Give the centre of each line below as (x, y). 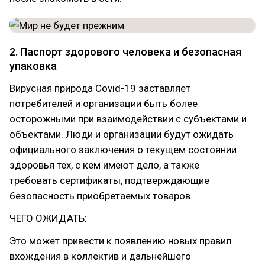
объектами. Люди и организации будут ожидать (122, 134)
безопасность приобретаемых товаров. (101, 196)
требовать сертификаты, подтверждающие (109, 180)
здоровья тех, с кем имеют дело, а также (104, 165)
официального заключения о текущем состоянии (123, 150)
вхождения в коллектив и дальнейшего (100, 256)
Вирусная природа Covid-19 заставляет (100, 88)
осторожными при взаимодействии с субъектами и (128, 119)
